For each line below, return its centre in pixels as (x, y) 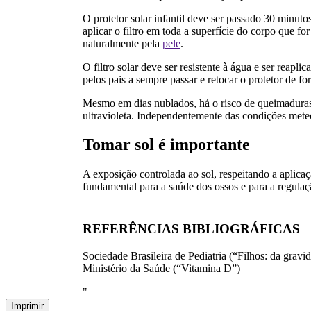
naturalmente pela (122, 43)
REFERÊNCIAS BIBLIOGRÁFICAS (191, 229)
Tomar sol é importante (166, 145)
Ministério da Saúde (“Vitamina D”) (161, 268)
